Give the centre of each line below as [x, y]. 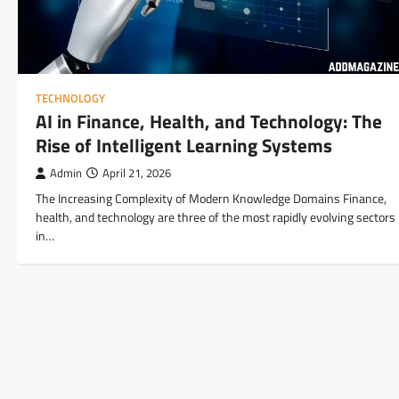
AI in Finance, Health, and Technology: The [209, 121]
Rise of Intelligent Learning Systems [184, 145]
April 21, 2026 [137, 173]
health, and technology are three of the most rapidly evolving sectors [216, 217]
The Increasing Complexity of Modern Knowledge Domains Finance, [211, 198]
